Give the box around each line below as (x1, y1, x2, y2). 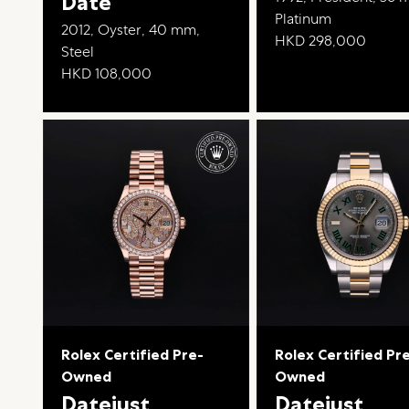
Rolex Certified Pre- (61, 345, 204, 365)
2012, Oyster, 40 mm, (61, 20, 201, 40)
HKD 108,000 (61, 64, 152, 84)
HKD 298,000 (275, 31, 367, 51)
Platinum (275, 9, 332, 29)
